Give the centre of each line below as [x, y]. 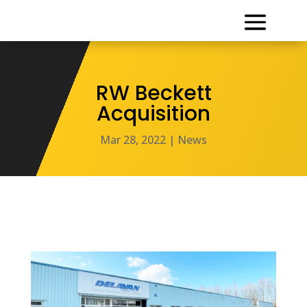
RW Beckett [153, 94]
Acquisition [153, 114]
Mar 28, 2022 [133, 140]
